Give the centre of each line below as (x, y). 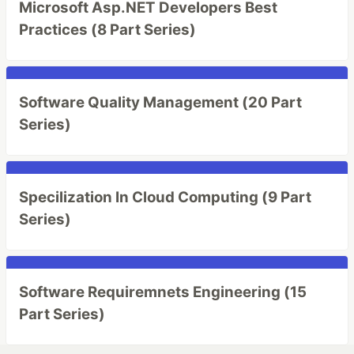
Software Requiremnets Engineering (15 (163, 292)
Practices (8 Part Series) (107, 30)
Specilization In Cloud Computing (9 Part (165, 197)
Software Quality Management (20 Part (160, 102)
